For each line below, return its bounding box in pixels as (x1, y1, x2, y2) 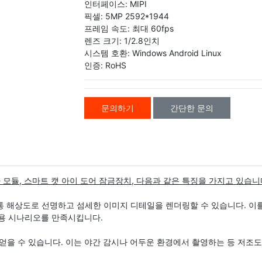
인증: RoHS (84, 60, 126, 70)
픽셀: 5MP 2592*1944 (84, 11, 169, 21)
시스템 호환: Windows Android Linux (84, 47, 222, 58)
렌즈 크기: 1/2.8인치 (84, 35, 160, 46)
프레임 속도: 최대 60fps (84, 23, 174, 33)
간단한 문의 (170, 102, 213, 113)
